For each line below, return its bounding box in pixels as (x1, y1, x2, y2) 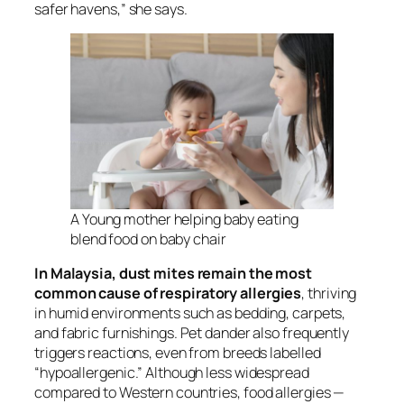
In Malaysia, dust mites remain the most (34, 263, 313, 284)
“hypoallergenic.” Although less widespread (34, 363, 309, 383)
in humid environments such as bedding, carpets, (34, 303, 346, 324)
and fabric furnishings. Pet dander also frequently (34, 323, 349, 344)
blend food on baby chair (70, 229, 226, 250)
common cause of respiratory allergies (34, 283, 302, 304)
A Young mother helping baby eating (70, 209, 298, 230)
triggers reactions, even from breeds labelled (34, 343, 321, 363)
